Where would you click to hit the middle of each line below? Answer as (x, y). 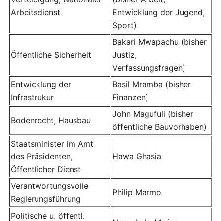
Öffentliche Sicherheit (51, 55)
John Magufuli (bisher (153, 114)
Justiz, (125, 55)
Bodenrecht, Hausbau (51, 120)
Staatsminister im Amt (52, 144)
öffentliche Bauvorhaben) (160, 127)
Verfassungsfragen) (149, 68)
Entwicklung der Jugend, (159, 12)
